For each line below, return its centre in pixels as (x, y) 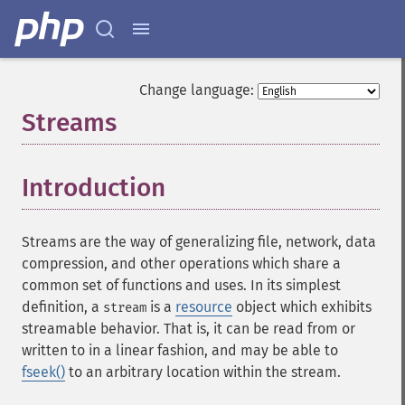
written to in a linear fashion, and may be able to (180, 350)
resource (204, 307)
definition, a (62, 307)
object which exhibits (302, 307)
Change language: (197, 90)
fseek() (43, 372)
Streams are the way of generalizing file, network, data (199, 242)
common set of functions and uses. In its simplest (181, 285)
